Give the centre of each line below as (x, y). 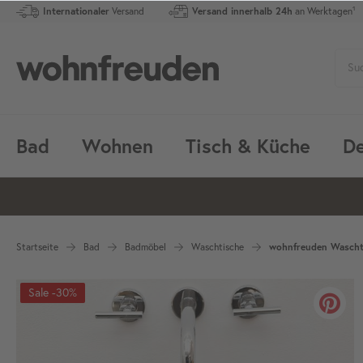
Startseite (37, 246)
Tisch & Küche (248, 145)
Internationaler (76, 11)
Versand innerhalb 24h (242, 11)
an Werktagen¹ (324, 11)
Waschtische (218, 246)
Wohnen (117, 145)
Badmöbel (145, 246)
